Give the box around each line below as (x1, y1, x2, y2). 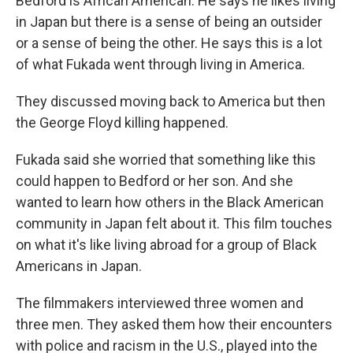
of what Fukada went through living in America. (16, 55, 305, 72)
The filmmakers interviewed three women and (16, 294, 303, 311)
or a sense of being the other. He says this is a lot (16, 34, 322, 51)
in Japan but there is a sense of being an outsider (16, 13, 322, 30)
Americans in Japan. (16, 257, 142, 274)
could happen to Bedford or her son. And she (16, 172, 293, 189)
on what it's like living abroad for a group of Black (16, 236, 317, 253)
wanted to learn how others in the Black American (16, 193, 324, 210)
